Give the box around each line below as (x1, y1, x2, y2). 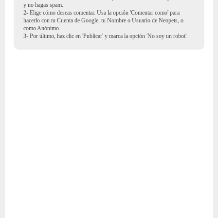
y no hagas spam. (23, 1, 63, 9)
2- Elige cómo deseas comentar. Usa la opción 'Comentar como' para (23, 9, 180, 17)
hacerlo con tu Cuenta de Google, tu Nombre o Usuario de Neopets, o (23, 17, 183, 24)
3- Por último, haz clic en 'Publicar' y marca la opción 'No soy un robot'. (23, 33, 188, 40)
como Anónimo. (23, 25, 60, 32)
